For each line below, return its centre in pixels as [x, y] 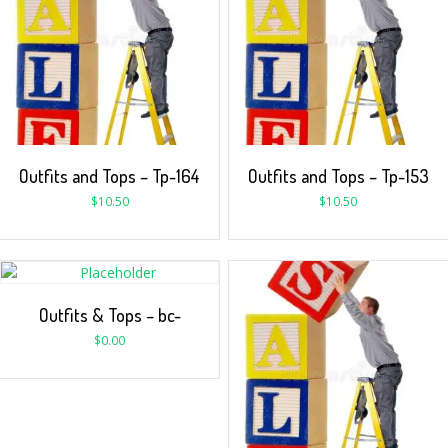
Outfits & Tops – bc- [109, 315]
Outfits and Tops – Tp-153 [338, 176]
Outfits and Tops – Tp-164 [110, 176]
